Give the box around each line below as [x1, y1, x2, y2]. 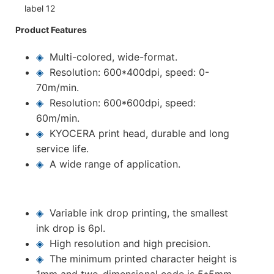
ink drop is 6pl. [36, 221, 106, 234]
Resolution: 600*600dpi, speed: [50, 96, 196, 109]
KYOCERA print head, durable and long [50, 127, 230, 139]
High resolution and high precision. [50, 237, 211, 250]
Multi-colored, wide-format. [50, 50, 178, 63]
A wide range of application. [50, 157, 181, 170]
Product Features [15, 24, 87, 35]
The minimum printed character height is [50, 252, 237, 265]
